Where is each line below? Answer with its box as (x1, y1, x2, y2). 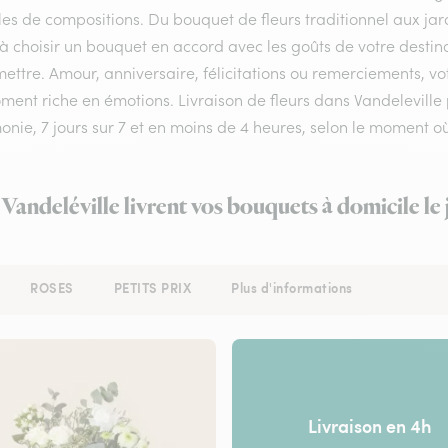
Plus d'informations (231, 279, 353, 297)
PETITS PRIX (113, 279, 191, 297)
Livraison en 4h (307, 412, 432, 438)
